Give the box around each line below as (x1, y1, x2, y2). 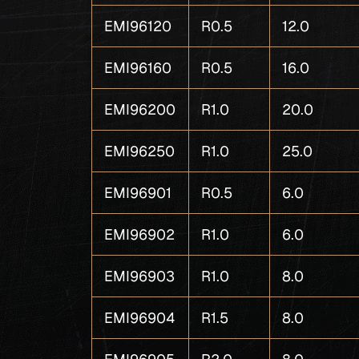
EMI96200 (104, 101, 176, 118)
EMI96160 (104, 59, 172, 76)
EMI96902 (104, 226, 175, 243)
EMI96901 (104, 184, 172, 201)
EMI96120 (104, 18, 172, 34)
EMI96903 (104, 268, 175, 284)
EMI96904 (104, 309, 175, 326)
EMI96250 (104, 143, 175, 159)
